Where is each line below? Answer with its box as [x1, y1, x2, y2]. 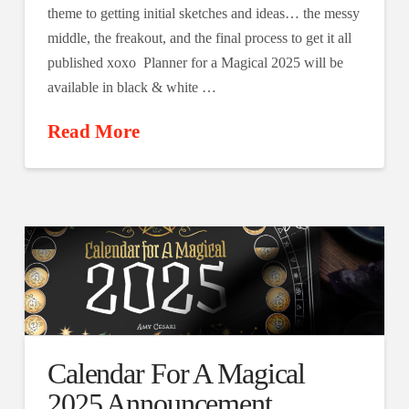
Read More [47, 121, 140, 142]
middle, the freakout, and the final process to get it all [47, 30, 351, 47]
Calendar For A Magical [47, 356, 306, 390]
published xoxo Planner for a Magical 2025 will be [47, 55, 343, 71]
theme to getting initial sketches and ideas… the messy [47, 5, 360, 22]
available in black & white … [47, 79, 216, 96]
